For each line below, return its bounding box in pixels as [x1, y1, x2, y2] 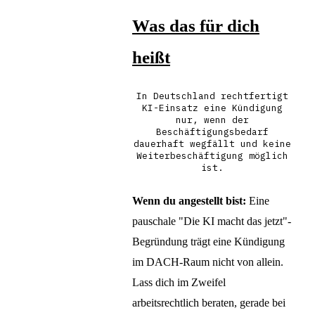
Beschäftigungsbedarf [156, 126, 269, 139]
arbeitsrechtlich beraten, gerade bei [132, 297, 285, 309]
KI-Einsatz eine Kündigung [142, 102, 283, 115]
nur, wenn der [176, 114, 249, 127]
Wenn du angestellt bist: [132, 195, 246, 207]
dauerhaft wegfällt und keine [134, 138, 291, 150]
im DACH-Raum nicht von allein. [132, 256, 283, 269]
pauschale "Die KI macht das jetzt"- [132, 215, 291, 228]
